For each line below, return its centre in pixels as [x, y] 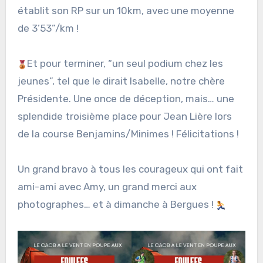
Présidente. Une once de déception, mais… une [126, 98]
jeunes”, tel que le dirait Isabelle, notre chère [121, 81]
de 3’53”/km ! [48, 28]
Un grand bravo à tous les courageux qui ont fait [130, 169]
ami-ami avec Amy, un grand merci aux [107, 186]
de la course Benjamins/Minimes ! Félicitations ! [128, 134]
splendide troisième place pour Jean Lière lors [124, 116]
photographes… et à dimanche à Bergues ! [117, 204]
